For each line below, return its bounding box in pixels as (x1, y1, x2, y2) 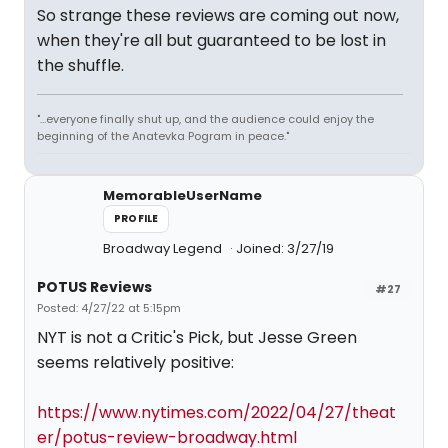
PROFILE (114, 211, 159, 226)
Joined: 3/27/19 (236, 239, 334, 258)
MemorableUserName (103, 186, 262, 205)
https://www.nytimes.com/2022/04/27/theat (37, 401, 396, 424)
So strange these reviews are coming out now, (37, 4, 399, 27)
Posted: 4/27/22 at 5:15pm (37, 300, 181, 316)
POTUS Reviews (37, 277, 152, 297)
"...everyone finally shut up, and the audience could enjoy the (37, 111, 374, 127)
